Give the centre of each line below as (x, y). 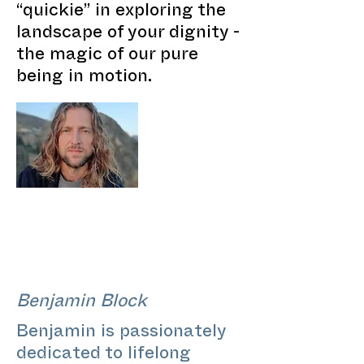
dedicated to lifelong (104, 355)
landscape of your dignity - (128, 35)
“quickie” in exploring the (121, 13)
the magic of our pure (107, 56)
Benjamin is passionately (121, 334)
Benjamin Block (82, 303)
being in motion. (84, 78)
